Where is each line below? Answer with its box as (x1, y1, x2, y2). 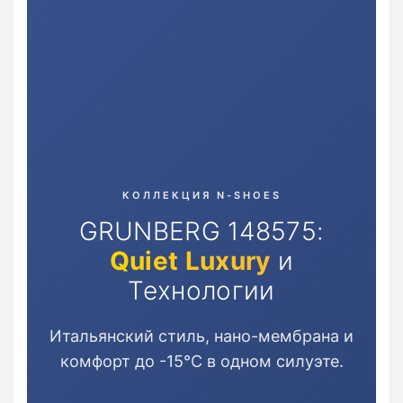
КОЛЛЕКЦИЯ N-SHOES (121, 188, 282, 201)
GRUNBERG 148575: (78, 215, 325, 246)
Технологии (128, 274, 275, 306)
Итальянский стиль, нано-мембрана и (49, 326, 354, 345)
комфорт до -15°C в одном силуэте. (59, 351, 344, 371)
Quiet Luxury (109, 245, 271, 276)
